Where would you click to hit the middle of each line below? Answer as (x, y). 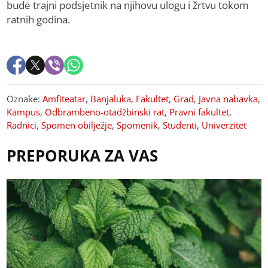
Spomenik (138, 125)
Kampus (24, 112)
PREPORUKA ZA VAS (83, 156)
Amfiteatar (64, 99)
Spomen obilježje (77, 125)
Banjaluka (111, 99)
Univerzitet (224, 125)
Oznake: (25, 99)
